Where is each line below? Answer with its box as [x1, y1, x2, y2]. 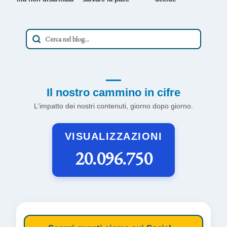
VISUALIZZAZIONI [64, 130, 163, 142]
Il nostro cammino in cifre [47, 86, 180, 99]
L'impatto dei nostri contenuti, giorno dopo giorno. [34, 101, 193, 110]
